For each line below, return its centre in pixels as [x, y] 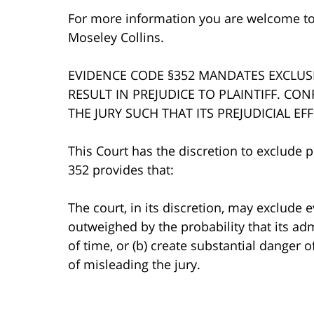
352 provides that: [121, 169]
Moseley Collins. [116, 37]
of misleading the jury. [134, 264]
